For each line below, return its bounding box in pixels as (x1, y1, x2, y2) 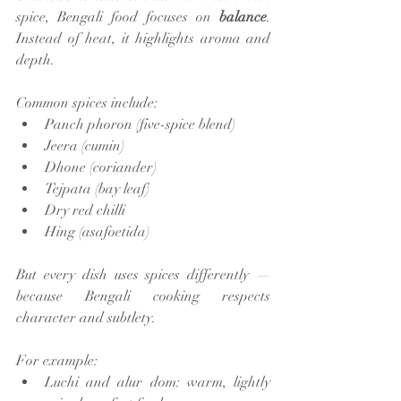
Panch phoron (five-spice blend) (45, 115, 235, 133)
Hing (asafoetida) (45, 222, 149, 241)
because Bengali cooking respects (16, 286, 270, 305)
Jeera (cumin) (45, 136, 124, 155)
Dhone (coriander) (45, 158, 157, 176)
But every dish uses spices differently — (16, 265, 270, 284)
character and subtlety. (16, 308, 156, 327)
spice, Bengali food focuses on (16, 7, 219, 26)
